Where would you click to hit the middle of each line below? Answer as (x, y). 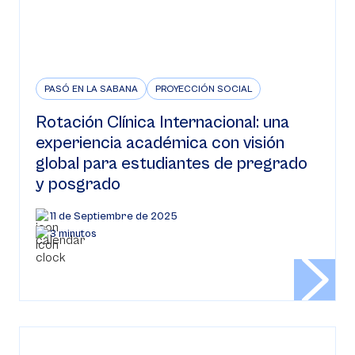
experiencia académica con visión (160, 143)
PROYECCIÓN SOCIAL (204, 89)
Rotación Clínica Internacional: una (162, 122)
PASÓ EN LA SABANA (91, 89)
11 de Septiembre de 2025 (114, 216)
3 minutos (73, 234)
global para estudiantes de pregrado (172, 164)
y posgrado (78, 184)
